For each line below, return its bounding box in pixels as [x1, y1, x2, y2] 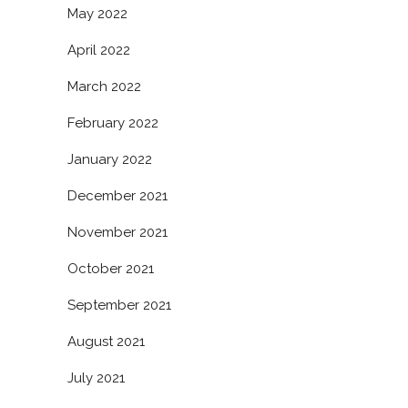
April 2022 [67, 42, 130, 59]
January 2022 [67, 151, 152, 168]
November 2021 [67, 224, 168, 241]
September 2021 [67, 297, 171, 314]
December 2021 [67, 188, 168, 205]
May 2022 [67, 5, 127, 23]
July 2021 [67, 370, 125, 387]
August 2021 [67, 333, 145, 351]
